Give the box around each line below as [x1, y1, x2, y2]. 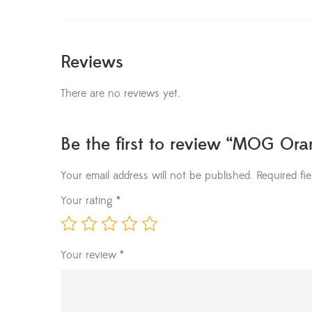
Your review [61, 248, 120, 263]
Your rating [61, 194, 116, 208]
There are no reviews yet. [61, 86, 180, 101]
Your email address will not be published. [61, 169, 253, 183]
